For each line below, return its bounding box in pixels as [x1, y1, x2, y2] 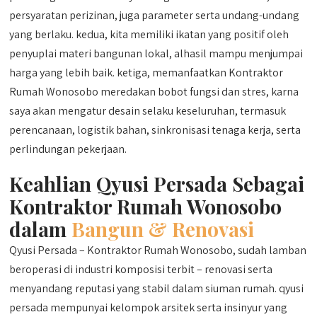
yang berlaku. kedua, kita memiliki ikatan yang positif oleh [9, 27, 289, 42]
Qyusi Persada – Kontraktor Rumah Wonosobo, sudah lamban [9, 243, 307, 258]
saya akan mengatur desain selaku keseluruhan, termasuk [9, 103, 287, 118]
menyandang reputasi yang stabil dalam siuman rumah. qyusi [9, 281, 304, 296]
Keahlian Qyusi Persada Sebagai [9, 171, 305, 197]
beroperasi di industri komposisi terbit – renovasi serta [9, 262, 273, 277]
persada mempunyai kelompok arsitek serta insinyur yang [9, 300, 288, 315]
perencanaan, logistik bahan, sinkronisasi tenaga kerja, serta [9, 122, 301, 137]
